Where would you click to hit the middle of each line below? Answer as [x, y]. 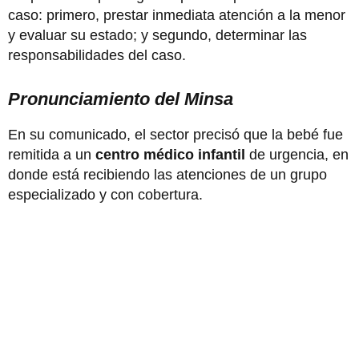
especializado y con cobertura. [105, 194]
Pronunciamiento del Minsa [121, 99]
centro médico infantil [170, 154]
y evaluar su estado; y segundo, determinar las [157, 35]
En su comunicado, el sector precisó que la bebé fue [175, 134]
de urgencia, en [297, 154]
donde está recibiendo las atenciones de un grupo [167, 174]
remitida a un [52, 154]
